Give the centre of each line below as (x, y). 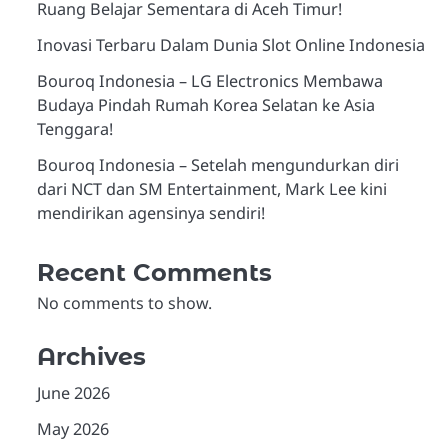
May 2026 (72, 428)
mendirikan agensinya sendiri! (150, 212)
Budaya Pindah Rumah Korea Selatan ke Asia (205, 104)
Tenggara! (74, 128)
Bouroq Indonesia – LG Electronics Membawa (209, 80)
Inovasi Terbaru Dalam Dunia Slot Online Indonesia (230, 44)
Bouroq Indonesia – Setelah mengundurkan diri (217, 164)
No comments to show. (124, 302)
